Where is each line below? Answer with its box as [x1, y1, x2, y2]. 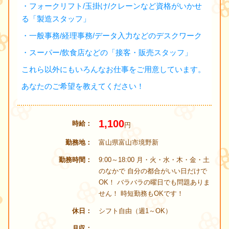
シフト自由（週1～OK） [98, 207, 172, 215]
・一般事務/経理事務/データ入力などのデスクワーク [21, 31, 202, 40]
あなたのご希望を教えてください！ [21, 81, 144, 90]
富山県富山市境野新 [98, 138, 158, 146]
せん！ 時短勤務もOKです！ [98, 189, 184, 197]
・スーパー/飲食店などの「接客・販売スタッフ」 [21, 48, 192, 57]
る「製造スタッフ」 [21, 14, 90, 23]
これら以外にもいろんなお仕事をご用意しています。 [21, 64, 205, 74]
